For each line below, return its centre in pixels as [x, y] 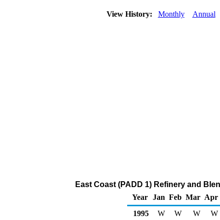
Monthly [171, 14]
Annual [204, 14]
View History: [130, 14]
